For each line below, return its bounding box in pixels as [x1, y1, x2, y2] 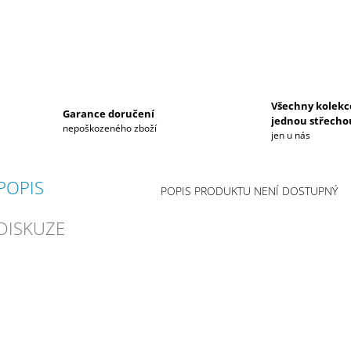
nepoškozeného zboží [63, 121, 157, 135]
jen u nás [271, 128, 310, 143]
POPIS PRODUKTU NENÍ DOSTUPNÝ [160, 183, 338, 198]
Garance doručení [63, 106, 154, 121]
